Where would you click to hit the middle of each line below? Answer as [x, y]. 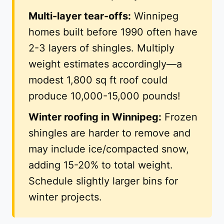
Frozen [179, 117]
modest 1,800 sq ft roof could [98, 80]
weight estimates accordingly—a [105, 64]
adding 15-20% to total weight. [101, 165]
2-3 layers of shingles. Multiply [101, 48]
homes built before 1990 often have [113, 32]
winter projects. [65, 197]
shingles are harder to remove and [109, 133]
